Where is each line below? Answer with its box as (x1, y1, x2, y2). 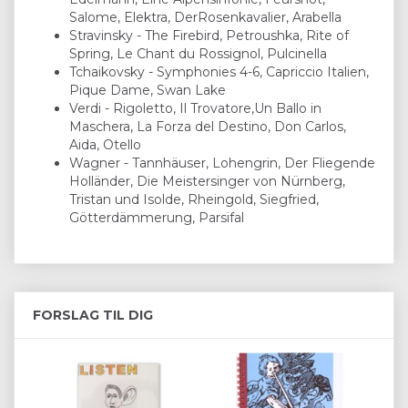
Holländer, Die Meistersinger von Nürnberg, (69, 172, 345, 189)
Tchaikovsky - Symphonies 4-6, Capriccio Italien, (69, 63, 369, 80)
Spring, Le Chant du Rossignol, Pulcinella (69, 45, 327, 62)
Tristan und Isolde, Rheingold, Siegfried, (69, 190, 319, 208)
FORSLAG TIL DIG (33, 306, 153, 323)
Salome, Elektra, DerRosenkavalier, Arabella (69, 8, 342, 25)
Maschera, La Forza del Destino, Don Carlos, (69, 117, 346, 135)
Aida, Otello (69, 136, 141, 153)
